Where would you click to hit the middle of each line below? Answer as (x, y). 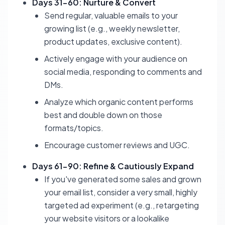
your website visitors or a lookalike (107, 218)
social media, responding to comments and (123, 72)
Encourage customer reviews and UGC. (117, 145)
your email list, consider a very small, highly (121, 192)
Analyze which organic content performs (119, 102)
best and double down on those (103, 115)
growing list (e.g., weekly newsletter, (112, 28)
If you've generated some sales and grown (123, 179)
